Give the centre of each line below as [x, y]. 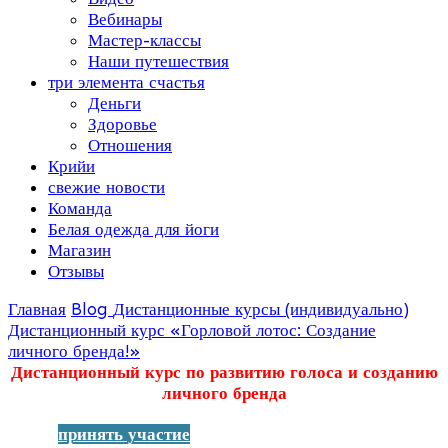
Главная [37, 309]
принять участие [124, 434]
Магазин [79, 250]
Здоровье [122, 124]
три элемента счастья [126, 82]
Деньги [114, 103]
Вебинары [125, 19]
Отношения [130, 145]
